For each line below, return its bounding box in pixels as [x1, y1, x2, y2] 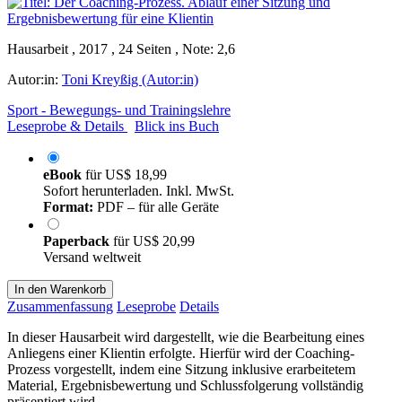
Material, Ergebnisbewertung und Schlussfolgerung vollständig [7, 377, 363, 393]
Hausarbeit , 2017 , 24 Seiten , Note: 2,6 [7, 40, 235, 57]
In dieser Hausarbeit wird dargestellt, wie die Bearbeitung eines [7, 328, 364, 345]
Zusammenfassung [7, 298, 113, 314]
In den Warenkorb [14, 282, 106, 296]
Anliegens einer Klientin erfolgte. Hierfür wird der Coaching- [7, 345, 354, 361]
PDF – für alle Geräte [93, 198, 219, 214]
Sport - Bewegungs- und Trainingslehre [7, 101, 231, 118]
